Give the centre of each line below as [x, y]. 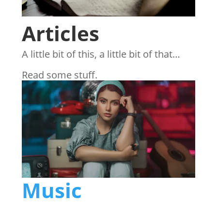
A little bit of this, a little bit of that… [101, 54]
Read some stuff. [59, 75]
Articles [60, 33]
